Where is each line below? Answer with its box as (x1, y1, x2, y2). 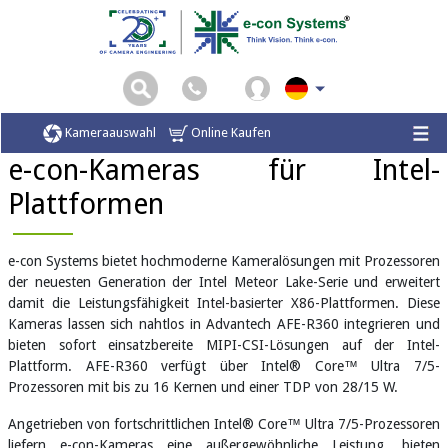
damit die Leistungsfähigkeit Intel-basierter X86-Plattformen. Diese (8, 294, 440, 311)
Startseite (12, 124, 66, 139)
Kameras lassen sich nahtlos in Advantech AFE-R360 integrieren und (8, 315, 440, 332)
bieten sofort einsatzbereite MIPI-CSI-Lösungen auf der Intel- (8, 336, 440, 353)
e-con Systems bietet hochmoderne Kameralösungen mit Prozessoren (8, 252, 440, 269)
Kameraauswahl (62, 125, 156, 141)
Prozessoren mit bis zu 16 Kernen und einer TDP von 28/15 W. (8, 378, 398, 395)
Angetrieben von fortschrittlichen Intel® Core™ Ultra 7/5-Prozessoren (8, 415, 440, 432)
